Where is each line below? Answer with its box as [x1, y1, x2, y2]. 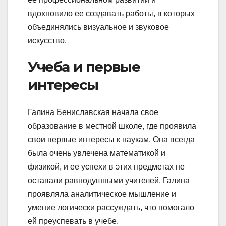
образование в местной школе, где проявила [28, 121, 196, 130]
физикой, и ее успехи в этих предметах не [28, 162, 185, 171]
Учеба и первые [28, 58, 140, 76]
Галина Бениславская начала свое [28, 107, 158, 117]
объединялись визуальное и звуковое [28, 23, 169, 32]
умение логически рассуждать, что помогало [28, 203, 194, 212]
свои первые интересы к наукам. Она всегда [28, 135, 195, 144]
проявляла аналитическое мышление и [28, 189, 176, 198]
